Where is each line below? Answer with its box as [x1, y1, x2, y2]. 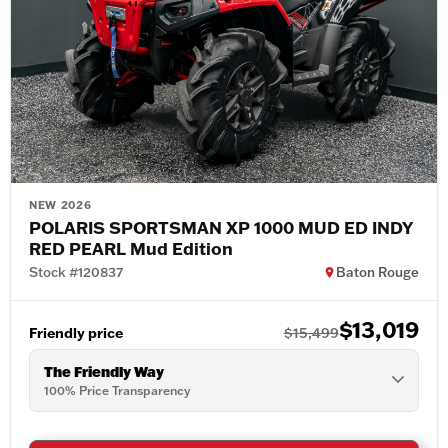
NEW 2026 [29, 197, 92, 212]
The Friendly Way [44, 361, 164, 381]
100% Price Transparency [44, 382, 190, 398]
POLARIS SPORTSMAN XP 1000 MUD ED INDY [29, 215, 413, 238]
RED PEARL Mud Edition [29, 236, 233, 259]
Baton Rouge [336, 263, 419, 280]
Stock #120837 [29, 263, 123, 280]
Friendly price [29, 322, 123, 342]
